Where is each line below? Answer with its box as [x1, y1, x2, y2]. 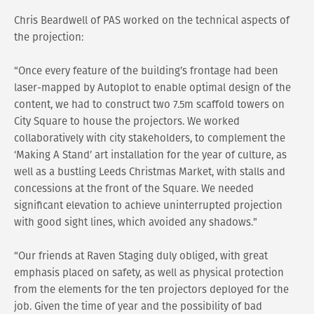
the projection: [14, 29, 83, 45]
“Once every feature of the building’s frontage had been [14, 63, 278, 78]
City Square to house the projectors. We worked [14, 114, 240, 129]
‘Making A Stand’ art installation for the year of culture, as [14, 147, 287, 163]
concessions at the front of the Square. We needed [14, 181, 254, 196]
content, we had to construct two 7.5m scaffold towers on [14, 97, 285, 112]
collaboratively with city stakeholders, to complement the [14, 130, 285, 146]
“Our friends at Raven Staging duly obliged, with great [14, 248, 268, 264]
